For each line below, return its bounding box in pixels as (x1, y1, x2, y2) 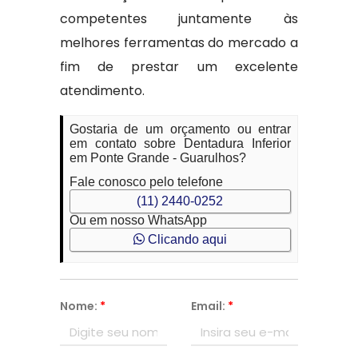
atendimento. (59, 82, 145, 100)
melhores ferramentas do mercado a (59, 34, 299, 52)
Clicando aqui (144, 233, 227, 246)
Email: (190, 298, 228, 314)
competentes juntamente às (59, 10, 299, 28)
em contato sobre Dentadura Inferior (69, 137, 292, 150)
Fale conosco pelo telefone (69, 175, 223, 189)
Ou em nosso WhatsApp (69, 213, 207, 227)
